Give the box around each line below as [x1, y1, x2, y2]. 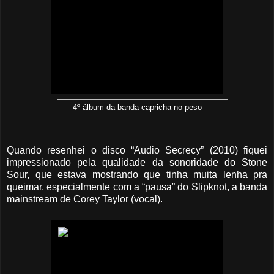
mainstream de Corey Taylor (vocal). [7, 193, 163, 204]
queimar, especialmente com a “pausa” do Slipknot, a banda [7, 181, 267, 192]
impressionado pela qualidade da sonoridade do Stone [7, 157, 267, 168]
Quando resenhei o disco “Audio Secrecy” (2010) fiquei [7, 144, 267, 155]
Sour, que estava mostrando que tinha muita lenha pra [7, 169, 267, 180]
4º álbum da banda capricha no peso [72, 103, 202, 113]
